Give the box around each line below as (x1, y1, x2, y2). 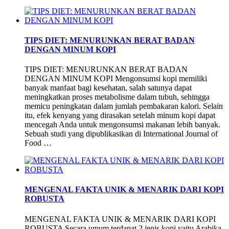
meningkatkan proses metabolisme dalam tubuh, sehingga (25, 93, 210, 102)
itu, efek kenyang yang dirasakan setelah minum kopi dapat (25, 111, 215, 120)
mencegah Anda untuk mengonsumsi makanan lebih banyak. (25, 120, 222, 129)
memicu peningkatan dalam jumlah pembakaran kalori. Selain (25, 102, 223, 111)
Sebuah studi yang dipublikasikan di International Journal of (25, 129, 218, 139)
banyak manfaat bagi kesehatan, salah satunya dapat (25, 83, 192, 93)
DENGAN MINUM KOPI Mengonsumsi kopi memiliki (25, 74, 207, 83)
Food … (25, 139, 52, 148)
